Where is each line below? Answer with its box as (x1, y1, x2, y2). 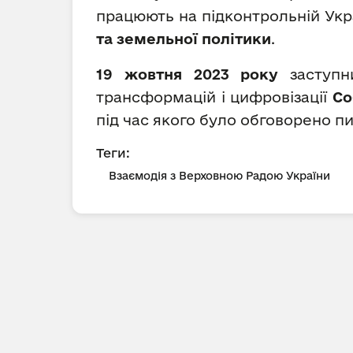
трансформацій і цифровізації (96, 89, 333, 105)
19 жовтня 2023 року (96, 66, 290, 82)
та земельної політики (96, 31, 271, 46)
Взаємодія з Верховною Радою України (109, 169, 330, 182)
